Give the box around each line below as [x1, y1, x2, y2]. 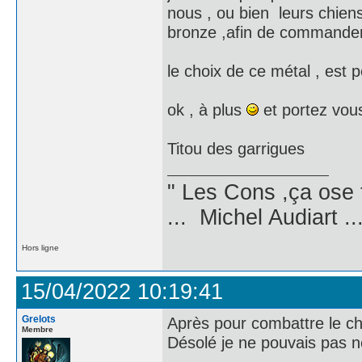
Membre [22, 325, 53, 334]
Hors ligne [22, 243, 59, 252]
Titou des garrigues [167, 139, 305, 158]
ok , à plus [167, 100, 246, 119]
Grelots [22, 314, 56, 325]
